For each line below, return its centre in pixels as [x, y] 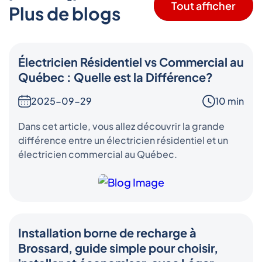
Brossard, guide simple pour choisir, [118, 248]
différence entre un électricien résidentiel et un [123, 140]
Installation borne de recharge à [107, 233]
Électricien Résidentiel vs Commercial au [131, 61]
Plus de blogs [65, 13]
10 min [230, 101]
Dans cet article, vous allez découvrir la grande [121, 126]
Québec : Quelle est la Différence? [116, 77]
